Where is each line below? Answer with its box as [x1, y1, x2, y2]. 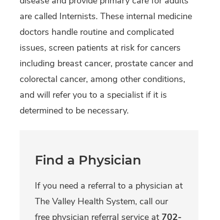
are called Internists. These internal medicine [20, 10, 192, 23]
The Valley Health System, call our [35, 195, 168, 208]
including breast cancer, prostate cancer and [20, 57, 193, 70]
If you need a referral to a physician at [35, 180, 183, 192]
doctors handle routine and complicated [20, 26, 174, 38]
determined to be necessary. [20, 105, 129, 117]
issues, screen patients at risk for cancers [20, 42, 181, 54]
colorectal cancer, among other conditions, [20, 73, 185, 85]
